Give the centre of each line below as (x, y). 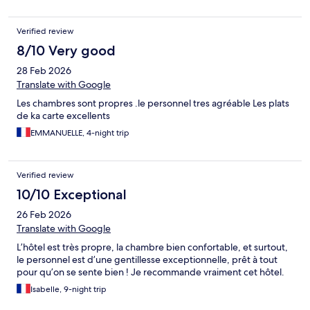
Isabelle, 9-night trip (69, 290)
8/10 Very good (66, 51)
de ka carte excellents (63, 116)
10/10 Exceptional (72, 195)
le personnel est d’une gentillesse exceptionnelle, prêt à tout (147, 260)
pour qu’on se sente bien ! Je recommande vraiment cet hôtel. (151, 272)
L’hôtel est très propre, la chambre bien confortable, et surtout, (152, 247)
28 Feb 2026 (44, 71)
